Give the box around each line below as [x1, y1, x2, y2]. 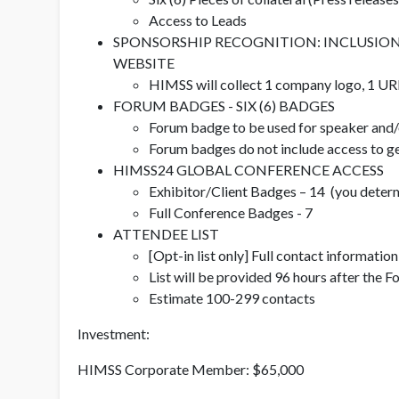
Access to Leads [149, 11, 247, 28]
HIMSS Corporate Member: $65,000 [77, 360, 304, 378]
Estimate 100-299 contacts [149, 289, 315, 306]
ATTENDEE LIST [113, 224, 219, 242]
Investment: [77, 324, 150, 342]
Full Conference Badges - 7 [149, 203, 313, 221]
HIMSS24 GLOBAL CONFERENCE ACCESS [113, 160, 384, 178]
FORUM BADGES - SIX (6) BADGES [113, 96, 335, 114]
